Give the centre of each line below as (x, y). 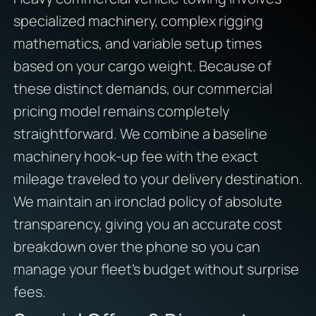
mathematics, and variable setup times (137, 43)
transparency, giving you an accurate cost (147, 224)
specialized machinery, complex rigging (138, 20)
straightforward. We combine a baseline (140, 133)
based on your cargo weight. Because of (142, 66)
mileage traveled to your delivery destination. (158, 178)
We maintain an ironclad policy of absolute (147, 201)
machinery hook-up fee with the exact (135, 156)
